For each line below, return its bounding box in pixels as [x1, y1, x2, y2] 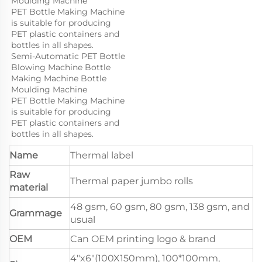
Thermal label [70, 150, 133, 161]
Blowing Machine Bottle [11, 62, 111, 73]
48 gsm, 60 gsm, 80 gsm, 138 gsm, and [70, 201, 250, 213]
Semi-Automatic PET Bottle [11, 51, 125, 62]
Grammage [9, 208, 62, 219]
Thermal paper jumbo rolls [70, 175, 193, 187]
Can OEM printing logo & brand [70, 233, 216, 245]
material [9, 182, 48, 194]
